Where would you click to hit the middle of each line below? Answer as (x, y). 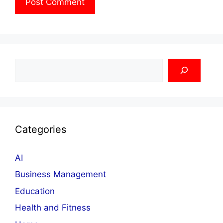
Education (35, 191)
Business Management (60, 174)
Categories (41, 129)
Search (28, 64)
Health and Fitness (53, 208)
